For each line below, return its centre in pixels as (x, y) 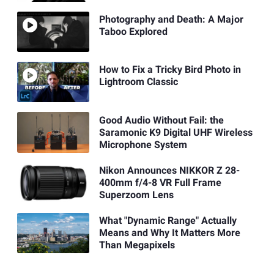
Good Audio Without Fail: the (161, 120)
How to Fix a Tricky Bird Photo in (170, 70)
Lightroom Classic (138, 82)
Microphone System (143, 145)
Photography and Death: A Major (171, 19)
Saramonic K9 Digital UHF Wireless (176, 132)
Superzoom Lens (136, 195)
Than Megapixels (137, 246)
